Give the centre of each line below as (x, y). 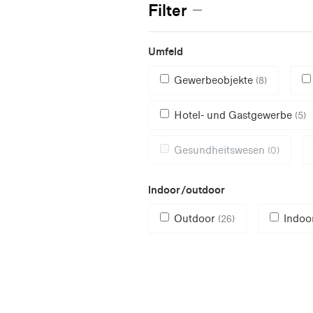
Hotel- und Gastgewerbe (234, 115)
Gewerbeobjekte (215, 80)
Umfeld (166, 51)
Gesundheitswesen (221, 150)
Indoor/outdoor (187, 189)
